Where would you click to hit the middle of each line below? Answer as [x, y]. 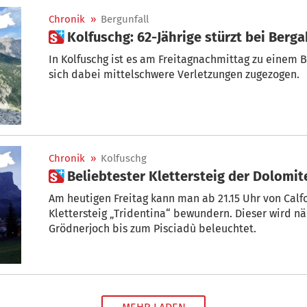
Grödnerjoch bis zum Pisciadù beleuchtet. [152, 228]
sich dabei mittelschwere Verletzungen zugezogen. [174, 74]
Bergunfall [125, 19]
